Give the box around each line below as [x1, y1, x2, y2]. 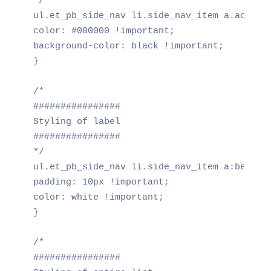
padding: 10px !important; [33, 177, 169, 188]
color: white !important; [33, 192, 164, 203]
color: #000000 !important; [33, 25, 175, 36]
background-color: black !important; [33, 41, 224, 51]
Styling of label [33, 116, 120, 127]
